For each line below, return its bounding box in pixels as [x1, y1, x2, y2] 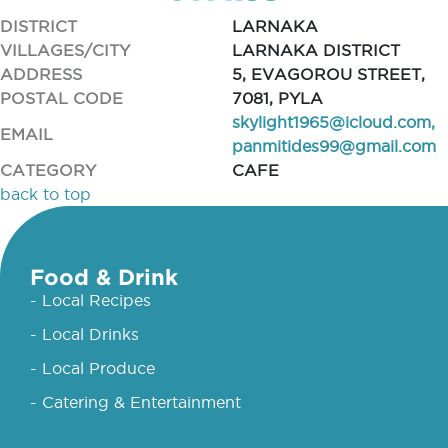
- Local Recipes [30, 291, 151, 309]
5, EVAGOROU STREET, [231, 65, 425, 83]
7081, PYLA [231, 89, 323, 107]
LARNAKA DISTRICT [231, 41, 400, 59]
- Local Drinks [30, 325, 139, 343]
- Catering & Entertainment [30, 393, 241, 411]
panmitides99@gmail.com [231, 137, 436, 155]
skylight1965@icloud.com [231, 113, 431, 131]
